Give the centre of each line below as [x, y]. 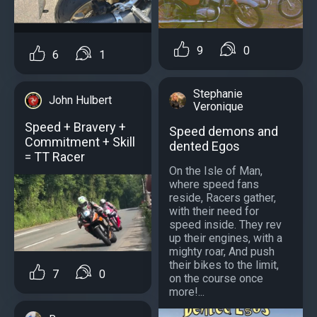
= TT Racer [55, 157]
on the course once [216, 278]
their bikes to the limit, [224, 265]
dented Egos [204, 146]
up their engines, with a [226, 238]
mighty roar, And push [222, 251]
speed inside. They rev [225, 224]
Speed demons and [224, 131]
